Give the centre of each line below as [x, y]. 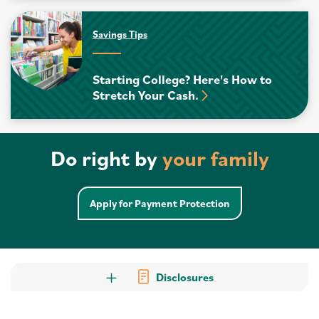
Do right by [106, 158]
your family [215, 158]
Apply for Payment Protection [159, 204]
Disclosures [184, 277]
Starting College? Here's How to [182, 79]
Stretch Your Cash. [145, 95]
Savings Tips [120, 34]
